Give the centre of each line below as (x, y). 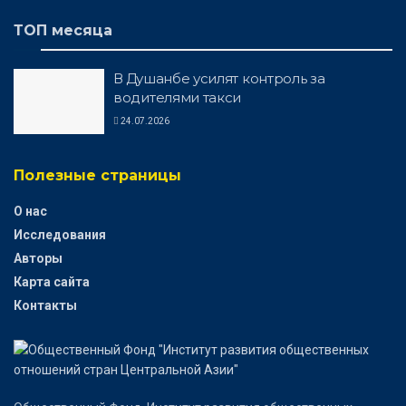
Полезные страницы (97, 175)
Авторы (38, 258)
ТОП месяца (63, 31)
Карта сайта (52, 281)
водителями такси (178, 98)
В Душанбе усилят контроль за (219, 79)
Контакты (45, 305)
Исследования (60, 234)
